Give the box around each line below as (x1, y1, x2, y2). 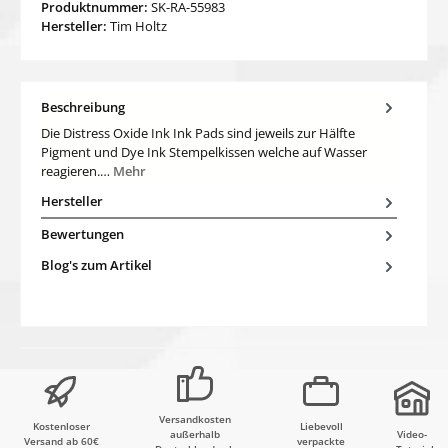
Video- (397, 426, 428, 441)
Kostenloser (32, 419, 90, 433)
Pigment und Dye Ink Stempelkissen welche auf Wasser (41, 143, 367, 162)
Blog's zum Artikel (41, 256, 152, 275)
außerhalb (169, 426, 220, 441)
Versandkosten (158, 411, 231, 426)
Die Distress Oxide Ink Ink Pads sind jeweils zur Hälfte (41, 124, 355, 143)
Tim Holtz (110, 16, 167, 35)
